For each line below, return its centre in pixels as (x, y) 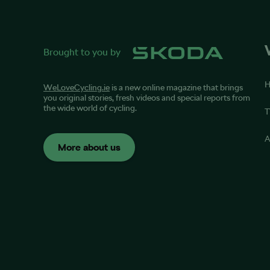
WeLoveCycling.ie (77, 87)
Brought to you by (82, 52)
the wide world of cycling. (90, 108)
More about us (89, 148)
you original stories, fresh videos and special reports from (147, 97)
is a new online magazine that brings (176, 87)
